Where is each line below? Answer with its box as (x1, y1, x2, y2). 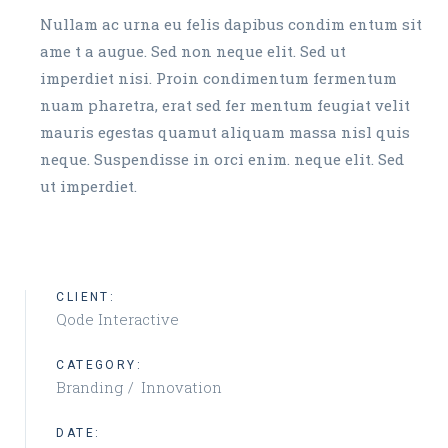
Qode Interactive (56, 308, 180, 329)
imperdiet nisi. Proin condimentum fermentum (40, 67, 398, 88)
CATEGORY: (56, 357, 142, 372)
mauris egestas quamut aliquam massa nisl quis (40, 121, 411, 142)
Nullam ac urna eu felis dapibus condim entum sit (40, 13, 423, 34)
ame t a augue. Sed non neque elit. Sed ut (40, 40, 347, 61)
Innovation (141, 376, 223, 397)
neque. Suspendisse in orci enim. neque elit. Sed (40, 148, 405, 169)
